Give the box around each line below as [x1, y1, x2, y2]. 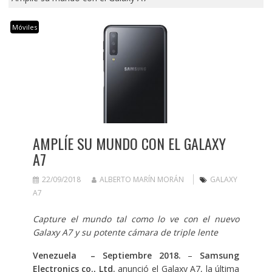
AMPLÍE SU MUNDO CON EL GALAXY [32, 132, 226, 154]
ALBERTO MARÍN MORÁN [99, 174, 184, 185]
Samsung [200, 249, 240, 261]
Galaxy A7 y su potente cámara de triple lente [32, 226, 220, 238]
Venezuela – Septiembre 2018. [32, 249, 181, 261]
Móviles [12, 22, 37, 32]
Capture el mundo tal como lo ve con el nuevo [32, 212, 240, 225]
